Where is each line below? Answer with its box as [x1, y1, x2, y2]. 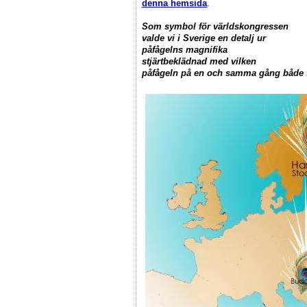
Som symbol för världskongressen [142, 21, 288, 32]
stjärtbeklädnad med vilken [142, 56, 256, 66]
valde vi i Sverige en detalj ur [142, 32, 266, 43]
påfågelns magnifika [142, 44, 228, 55]
